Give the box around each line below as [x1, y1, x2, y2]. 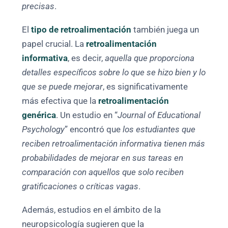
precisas [22, 2, 55, 12]
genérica [22, 110, 56, 121]
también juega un [131, 25, 199, 35]
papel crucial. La [22, 39, 87, 49]
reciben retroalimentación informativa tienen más [22, 139, 206, 149]
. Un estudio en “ [56, 110, 118, 121]
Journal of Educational [118, 110, 201, 121]
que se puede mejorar [22, 82, 103, 92]
